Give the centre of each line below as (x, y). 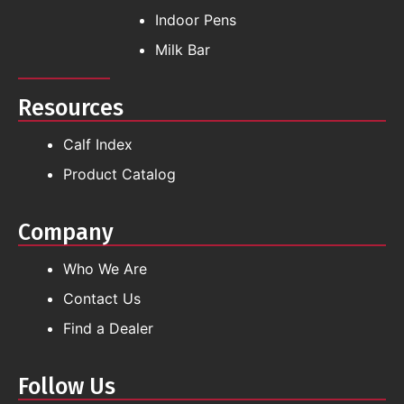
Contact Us (102, 299)
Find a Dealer (108, 329)
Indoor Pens (196, 20)
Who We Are (105, 269)
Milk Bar (183, 50)
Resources (71, 109)
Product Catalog (119, 174)
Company (66, 233)
